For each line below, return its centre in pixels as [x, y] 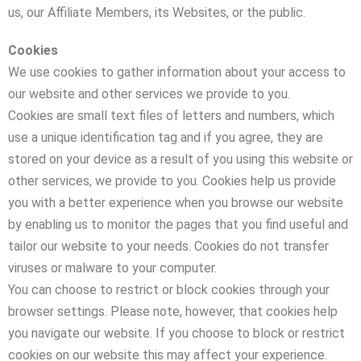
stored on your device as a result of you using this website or [180, 159]
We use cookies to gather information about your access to [177, 72]
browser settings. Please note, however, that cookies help [173, 311]
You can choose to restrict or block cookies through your [169, 290]
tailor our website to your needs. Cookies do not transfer [168, 246]
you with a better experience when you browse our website [176, 203]
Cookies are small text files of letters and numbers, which [171, 116]
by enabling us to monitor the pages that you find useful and [178, 224]
